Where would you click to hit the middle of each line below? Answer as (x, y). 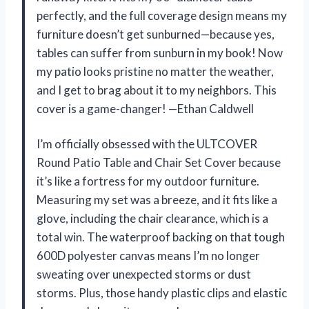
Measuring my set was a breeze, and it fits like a (157, 199)
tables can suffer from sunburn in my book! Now (160, 52)
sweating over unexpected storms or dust (144, 274)
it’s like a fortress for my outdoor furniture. (148, 181)
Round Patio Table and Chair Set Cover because (159, 162)
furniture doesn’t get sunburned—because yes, (156, 34)
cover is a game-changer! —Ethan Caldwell (145, 108)
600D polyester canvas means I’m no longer (148, 255)
